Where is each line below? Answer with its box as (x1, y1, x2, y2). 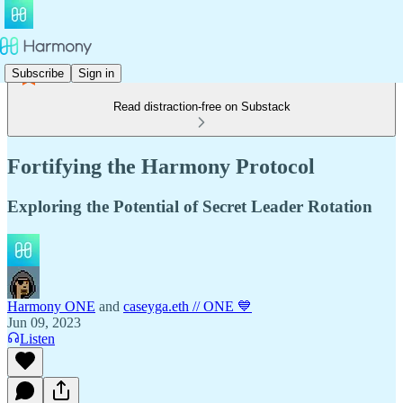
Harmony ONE (7, 298, 95, 314)
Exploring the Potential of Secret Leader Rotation (7, 196, 372, 216)
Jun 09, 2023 (7, 314, 81, 330)
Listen (20, 330, 55, 346)
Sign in (78, 66, 114, 80)
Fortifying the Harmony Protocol (7, 154, 315, 178)
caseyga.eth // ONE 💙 (123, 298, 252, 314)
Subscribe (12, 66, 64, 80)
